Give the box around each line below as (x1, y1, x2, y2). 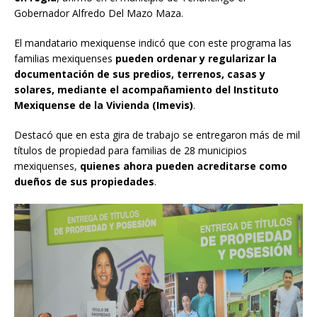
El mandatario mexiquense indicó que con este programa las (14, 36, 292, 50)
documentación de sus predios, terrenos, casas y (14, 67, 265, 81)
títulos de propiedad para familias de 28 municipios (14, 144, 247, 158)
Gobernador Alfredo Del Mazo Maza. (14, 6, 183, 21)
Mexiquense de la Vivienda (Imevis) (14, 98, 193, 113)
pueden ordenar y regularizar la (115, 52, 277, 66)
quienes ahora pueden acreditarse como (80, 159, 287, 173)
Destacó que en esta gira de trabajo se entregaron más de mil (14, 128, 300, 142)
